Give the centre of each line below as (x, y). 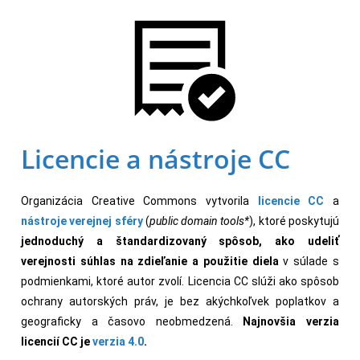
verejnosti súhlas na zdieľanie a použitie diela (152, 261)
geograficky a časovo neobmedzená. (132, 321)
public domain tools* (199, 221)
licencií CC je (57, 342)
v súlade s (311, 261)
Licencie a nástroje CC (155, 159)
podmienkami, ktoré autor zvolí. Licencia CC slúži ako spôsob (180, 281)
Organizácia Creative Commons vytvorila (139, 201)
